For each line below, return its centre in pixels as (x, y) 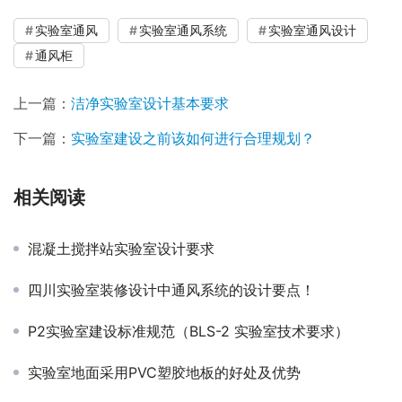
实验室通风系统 (183, 31)
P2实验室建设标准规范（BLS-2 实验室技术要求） (188, 332)
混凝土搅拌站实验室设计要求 (121, 249)
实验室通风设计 (312, 31)
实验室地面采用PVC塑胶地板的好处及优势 (164, 373)
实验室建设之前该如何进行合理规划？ (193, 139)
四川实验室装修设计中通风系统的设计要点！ (171, 290)
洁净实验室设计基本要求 (150, 104)
